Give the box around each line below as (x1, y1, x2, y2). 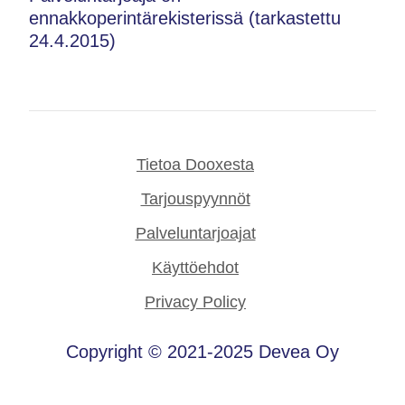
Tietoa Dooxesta (137, 155, 254, 174)
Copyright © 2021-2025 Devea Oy (66, 342, 339, 362)
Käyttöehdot (152, 259, 239, 277)
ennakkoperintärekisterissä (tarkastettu (29, 8, 341, 28)
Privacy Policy (145, 293, 246, 311)
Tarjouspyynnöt (140, 190, 250, 208)
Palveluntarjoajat (135, 224, 256, 242)
